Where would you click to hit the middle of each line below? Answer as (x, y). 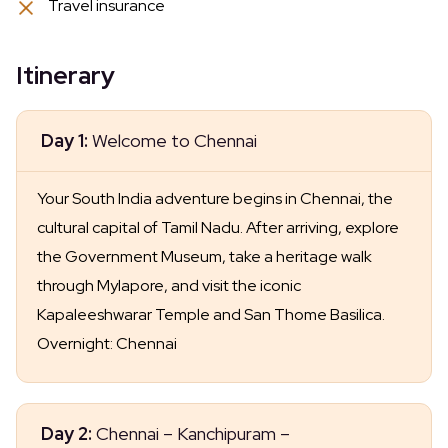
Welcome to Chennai (172, 141)
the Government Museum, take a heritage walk (204, 257)
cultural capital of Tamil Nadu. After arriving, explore (218, 228)
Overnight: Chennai (107, 344)
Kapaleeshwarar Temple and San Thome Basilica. (211, 315)
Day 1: (64, 141)
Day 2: (66, 434)
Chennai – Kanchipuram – (191, 434)
